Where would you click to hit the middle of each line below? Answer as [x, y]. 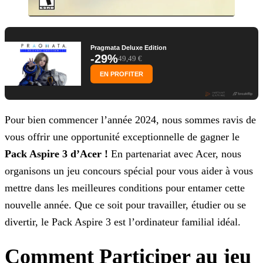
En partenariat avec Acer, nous [175, 154]
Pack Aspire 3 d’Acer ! [56, 154]
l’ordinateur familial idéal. [183, 222]
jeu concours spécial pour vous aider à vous [159, 171]
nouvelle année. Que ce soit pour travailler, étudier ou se [125, 205]
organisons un [34, 171]
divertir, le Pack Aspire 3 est [65, 222]
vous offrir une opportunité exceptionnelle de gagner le [122, 137]
